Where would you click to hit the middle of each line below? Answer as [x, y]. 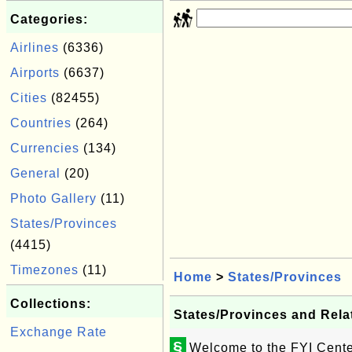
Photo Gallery [53, 198]
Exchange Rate [59, 332]
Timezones [44, 270]
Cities [29, 98]
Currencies [45, 148]
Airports [35, 73]
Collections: [51, 304]
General [35, 173]
